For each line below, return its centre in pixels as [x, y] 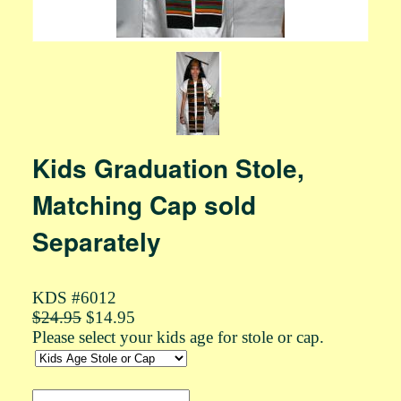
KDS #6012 [74, 298]
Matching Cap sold [144, 205]
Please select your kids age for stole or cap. [178, 337]
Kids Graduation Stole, [168, 168]
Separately [96, 241]
